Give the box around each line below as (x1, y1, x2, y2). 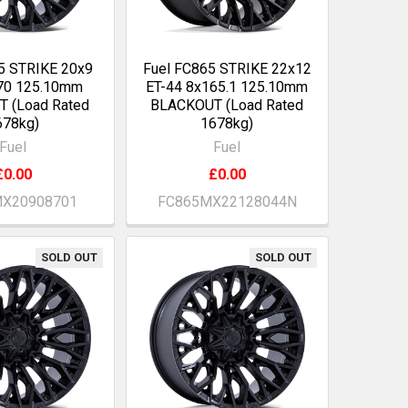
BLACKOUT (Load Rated (150, 97, 304, 115)
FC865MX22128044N (157, 193, 297, 211)
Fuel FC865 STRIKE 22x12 (142, 60, 311, 78)
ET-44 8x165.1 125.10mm (146, 78, 309, 97)
